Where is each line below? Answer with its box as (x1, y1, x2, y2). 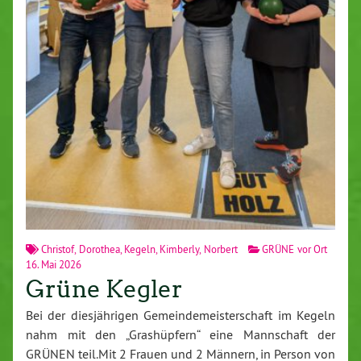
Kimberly (160, 242, 200, 255)
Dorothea (78, 242, 120, 255)
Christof (41, 242, 75, 255)
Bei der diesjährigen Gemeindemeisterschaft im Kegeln (26, 306, 335, 323)
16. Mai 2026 (26, 257, 81, 271)
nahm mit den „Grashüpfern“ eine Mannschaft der (26, 326, 335, 342)
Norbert (203, 242, 238, 255)
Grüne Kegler (26, 274, 183, 304)
